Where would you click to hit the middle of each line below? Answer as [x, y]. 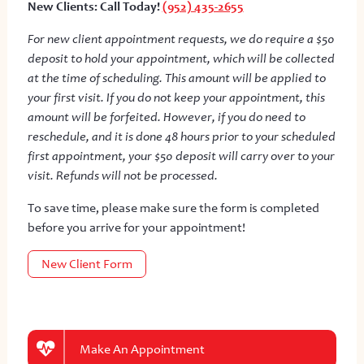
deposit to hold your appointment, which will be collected [181, 58]
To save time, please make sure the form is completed [173, 208]
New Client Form [87, 264]
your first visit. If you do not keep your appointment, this [176, 97]
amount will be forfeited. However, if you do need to [166, 117]
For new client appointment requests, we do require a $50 [181, 39]
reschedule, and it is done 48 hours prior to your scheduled [181, 136]
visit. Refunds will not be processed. [122, 175]
